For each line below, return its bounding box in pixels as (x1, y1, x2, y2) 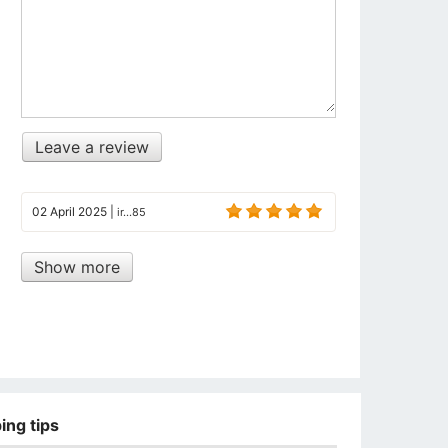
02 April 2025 (32, 203, 107, 219)
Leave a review (35, 137, 149, 158)
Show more (34, 256, 120, 277)
